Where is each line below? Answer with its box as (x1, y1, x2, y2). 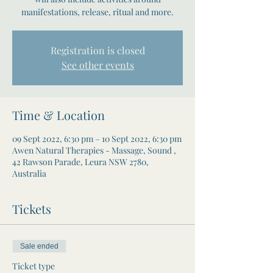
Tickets (12, 200, 51, 217)
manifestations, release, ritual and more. (21, 5, 174, 18)
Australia (12, 167, 46, 179)
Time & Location (12, 106, 105, 123)
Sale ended (20, 241, 58, 250)
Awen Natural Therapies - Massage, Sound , (12, 144, 176, 156)
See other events (61, 58, 134, 71)
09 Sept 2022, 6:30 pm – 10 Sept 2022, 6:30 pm (12, 132, 182, 144)
